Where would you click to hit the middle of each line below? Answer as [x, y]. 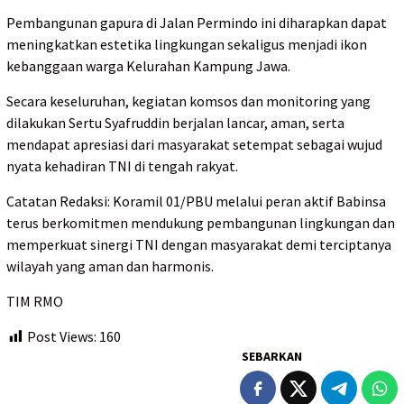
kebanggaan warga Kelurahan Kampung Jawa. [148, 65]
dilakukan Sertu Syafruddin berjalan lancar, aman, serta [175, 122]
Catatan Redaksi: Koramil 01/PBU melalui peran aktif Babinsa [196, 201]
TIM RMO [35, 301]
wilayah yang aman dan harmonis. [110, 266]
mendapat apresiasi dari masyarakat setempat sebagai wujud [194, 144]
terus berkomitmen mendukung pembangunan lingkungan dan [201, 222]
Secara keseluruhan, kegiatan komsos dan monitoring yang [188, 101]
